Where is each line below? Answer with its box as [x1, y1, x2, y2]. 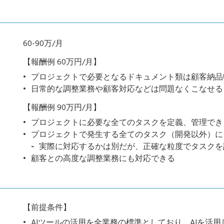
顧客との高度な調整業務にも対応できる [31, 152, 175, 165]
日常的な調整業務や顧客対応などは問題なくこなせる [31, 83, 223, 96]
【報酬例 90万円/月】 [23, 101, 101, 114]
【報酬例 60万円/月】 [23, 56, 101, 69]
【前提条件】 [23, 201, 71, 214]
